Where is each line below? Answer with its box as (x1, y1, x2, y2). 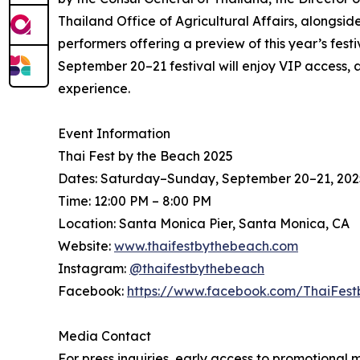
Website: (58, 238, 114, 255)
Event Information (58, 125, 170, 142)
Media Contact (58, 328, 151, 345)
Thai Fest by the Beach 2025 (58, 148, 233, 165)
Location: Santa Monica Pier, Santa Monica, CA (58, 215, 350, 232)
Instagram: (58, 260, 129, 277)
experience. (58, 80, 130, 97)
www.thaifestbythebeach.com (114, 238, 298, 255)
